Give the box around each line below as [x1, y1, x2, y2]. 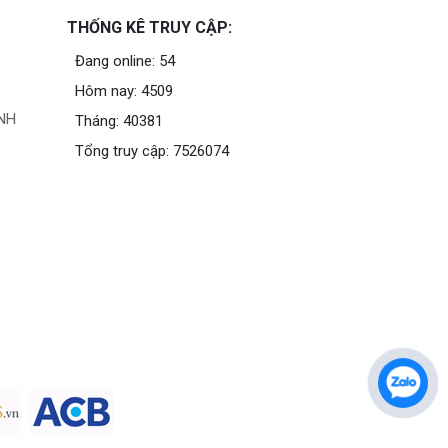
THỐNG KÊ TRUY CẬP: [67, 18, 233, 38]
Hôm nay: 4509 [75, 82, 174, 101]
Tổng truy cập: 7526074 [75, 142, 230, 161]
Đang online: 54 [75, 52, 176, 71]
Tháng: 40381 [75, 112, 164, 131]
